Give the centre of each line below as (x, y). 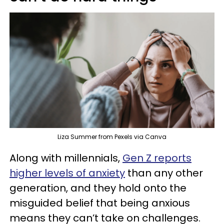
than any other (164, 173)
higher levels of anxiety (67, 173)
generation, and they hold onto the (98, 188)
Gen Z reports (157, 158)
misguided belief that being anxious (100, 203)
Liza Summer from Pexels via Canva (112, 137)
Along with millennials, (66, 158)
